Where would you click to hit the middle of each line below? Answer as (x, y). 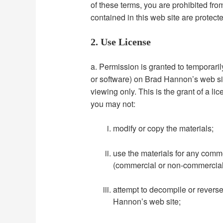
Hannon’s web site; (147, 202)
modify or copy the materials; (164, 128)
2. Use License (121, 42)
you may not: (113, 104)
